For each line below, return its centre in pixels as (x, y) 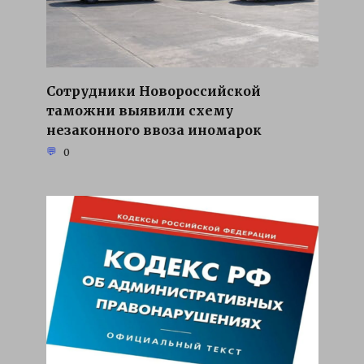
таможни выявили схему (139, 110)
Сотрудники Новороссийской (153, 91)
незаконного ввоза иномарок (154, 130)
